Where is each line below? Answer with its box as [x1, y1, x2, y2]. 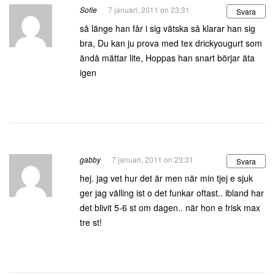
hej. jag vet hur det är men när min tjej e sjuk [80, 172, 253, 184]
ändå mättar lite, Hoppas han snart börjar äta [80, 52, 255, 64]
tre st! [80, 216, 102, 228]
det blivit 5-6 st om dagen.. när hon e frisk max [80, 201, 260, 214]
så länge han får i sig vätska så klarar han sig [80, 22, 255, 34]
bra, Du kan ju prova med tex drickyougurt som [80, 37, 262, 49]
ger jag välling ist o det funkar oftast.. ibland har [80, 187, 264, 199]
